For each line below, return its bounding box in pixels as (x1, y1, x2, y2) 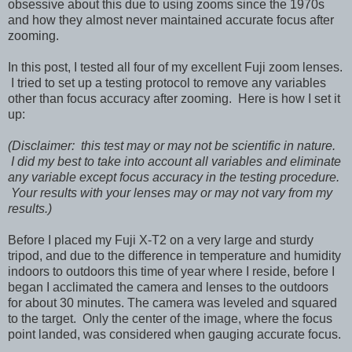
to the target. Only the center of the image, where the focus (8, 311, 332, 325)
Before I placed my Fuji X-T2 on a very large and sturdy (8, 233, 313, 247)
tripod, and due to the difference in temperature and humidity (8, 248, 341, 262)
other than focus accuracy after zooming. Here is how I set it (8, 91, 340, 105)
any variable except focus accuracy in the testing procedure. (8, 170, 339, 184)
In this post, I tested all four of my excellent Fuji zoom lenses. (8, 60, 343, 74)
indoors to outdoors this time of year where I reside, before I (8, 264, 335, 278)
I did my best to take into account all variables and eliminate (8, 154, 341, 168)
